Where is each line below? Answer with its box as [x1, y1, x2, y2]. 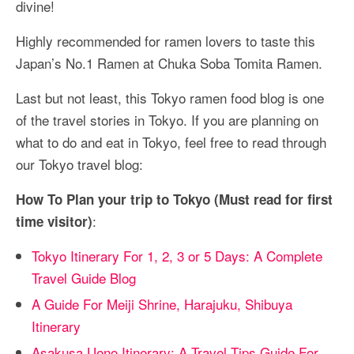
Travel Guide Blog [32, 267, 136, 288]
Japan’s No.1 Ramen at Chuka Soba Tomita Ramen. [16, 52, 322, 73]
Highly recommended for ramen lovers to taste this [16, 30, 315, 51]
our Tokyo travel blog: [16, 153, 143, 174]
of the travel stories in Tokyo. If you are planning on [16, 109, 318, 130]
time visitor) [16, 211, 92, 231]
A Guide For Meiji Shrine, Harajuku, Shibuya [32, 293, 292, 314]
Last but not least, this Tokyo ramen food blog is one [16, 87, 324, 107]
